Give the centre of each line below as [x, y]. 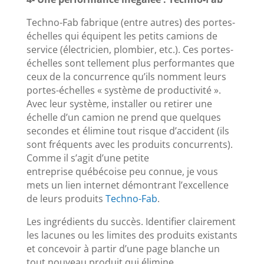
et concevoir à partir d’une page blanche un [123, 248]
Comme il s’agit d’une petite [88, 158]
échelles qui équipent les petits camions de [122, 36]
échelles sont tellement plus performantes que [130, 63]
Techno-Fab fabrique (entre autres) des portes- [131, 22]
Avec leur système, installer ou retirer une [119, 103]
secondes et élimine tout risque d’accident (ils [128, 131]
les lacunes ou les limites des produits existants [132, 235]
